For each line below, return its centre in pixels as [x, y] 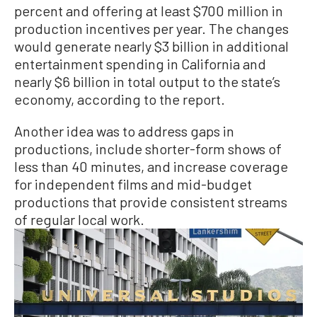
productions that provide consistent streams [151, 201]
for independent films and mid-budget [133, 184]
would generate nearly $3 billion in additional [151, 46]
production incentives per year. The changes [151, 28]
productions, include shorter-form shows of [148, 148]
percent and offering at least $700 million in [149, 10]
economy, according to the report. [120, 99]
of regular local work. [79, 219]
